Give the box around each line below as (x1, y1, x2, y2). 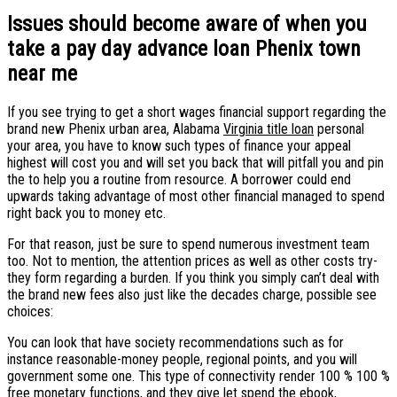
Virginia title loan (223, 120, 314, 137)
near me (7, 60, 77, 86)
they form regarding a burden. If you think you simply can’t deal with (7, 269, 379, 286)
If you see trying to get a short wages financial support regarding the (7, 103, 386, 121)
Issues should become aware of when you (7, 11, 367, 36)
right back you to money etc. (7, 204, 166, 222)
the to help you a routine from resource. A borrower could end (7, 170, 351, 188)
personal (314, 120, 364, 137)
